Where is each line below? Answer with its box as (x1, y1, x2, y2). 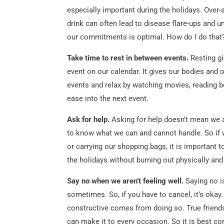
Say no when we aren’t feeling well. (67, 176, 186, 185)
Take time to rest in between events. (67, 53, 191, 62)
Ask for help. (67, 114, 110, 124)
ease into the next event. (67, 93, 149, 103)
